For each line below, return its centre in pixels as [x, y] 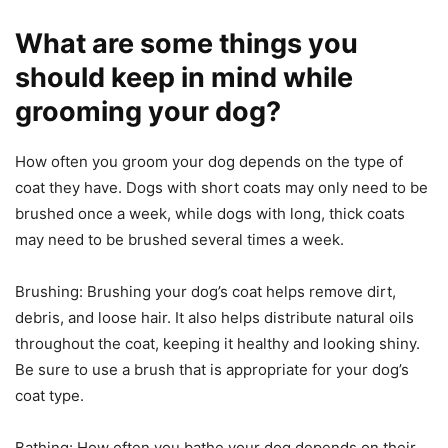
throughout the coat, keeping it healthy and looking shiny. [217, 344]
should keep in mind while [184, 78]
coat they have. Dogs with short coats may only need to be [221, 188]
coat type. [49, 396]
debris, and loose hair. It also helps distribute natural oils [214, 318]
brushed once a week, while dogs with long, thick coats [210, 214]
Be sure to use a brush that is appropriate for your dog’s [212, 370]
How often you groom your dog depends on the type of [209, 162]
